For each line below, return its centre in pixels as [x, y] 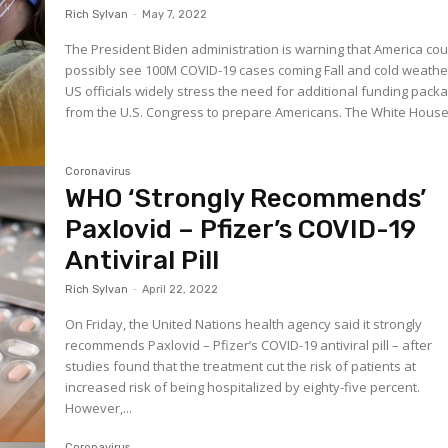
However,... [99, 408]
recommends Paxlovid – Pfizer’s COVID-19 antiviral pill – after [249, 345]
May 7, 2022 [175, 14]
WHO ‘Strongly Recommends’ [246, 199]
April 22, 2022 [180, 290]
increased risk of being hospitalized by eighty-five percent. [243, 387]
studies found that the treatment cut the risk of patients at [241, 366]
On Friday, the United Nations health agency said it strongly [244, 324]
